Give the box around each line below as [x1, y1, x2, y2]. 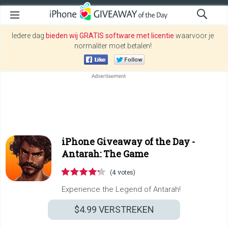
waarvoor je [174, 32, 214, 40]
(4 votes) [110, 168, 135, 176]
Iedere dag [12, 32, 46, 40]
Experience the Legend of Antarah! [62, 185, 181, 194]
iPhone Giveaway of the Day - [62, 135, 195, 148]
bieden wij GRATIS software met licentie [46, 32, 174, 40]
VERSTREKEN [96, 204, 154, 215]
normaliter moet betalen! [74, 42, 152, 50]
